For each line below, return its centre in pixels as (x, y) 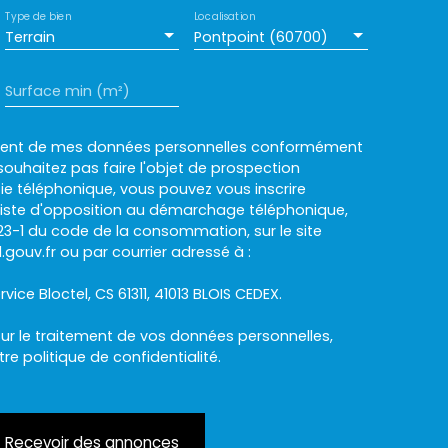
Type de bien (38, 17)
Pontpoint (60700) (261, 37)
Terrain (30, 37)
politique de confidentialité (120, 357)
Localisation (224, 17)
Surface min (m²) (67, 91)
